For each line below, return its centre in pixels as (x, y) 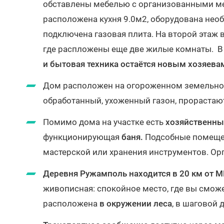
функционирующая (82, 137)
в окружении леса (136, 203)
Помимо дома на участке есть (104, 122)
